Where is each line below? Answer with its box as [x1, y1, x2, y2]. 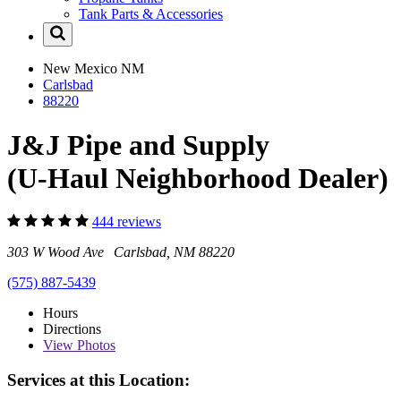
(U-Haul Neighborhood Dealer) [7, 161, 388, 194]
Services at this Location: [7, 370, 190, 389]
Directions [43, 321, 101, 337]
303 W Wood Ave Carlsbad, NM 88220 [7, 244, 235, 260]
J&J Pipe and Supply [7, 128, 269, 161]
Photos [73, 337, 115, 354]
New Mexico [43, 61, 121, 77]
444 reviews [92, 214, 161, 230]
